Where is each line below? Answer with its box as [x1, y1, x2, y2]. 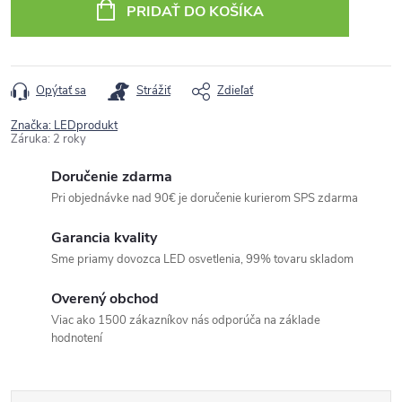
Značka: [11, 118, 54, 134]
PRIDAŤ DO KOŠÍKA [126, 2, 264, 22]
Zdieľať [217, 83, 253, 99]
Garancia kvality [51, 228, 157, 248]
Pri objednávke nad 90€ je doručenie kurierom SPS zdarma [51, 190, 358, 206]
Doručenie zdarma [51, 167, 172, 187]
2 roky [53, 131, 86, 147]
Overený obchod [51, 289, 159, 309]
